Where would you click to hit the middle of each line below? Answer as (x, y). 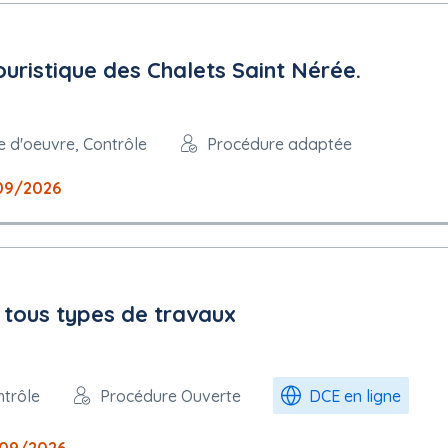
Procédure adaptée (279, 143)
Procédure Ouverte (170, 395)
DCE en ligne (355, 395)
